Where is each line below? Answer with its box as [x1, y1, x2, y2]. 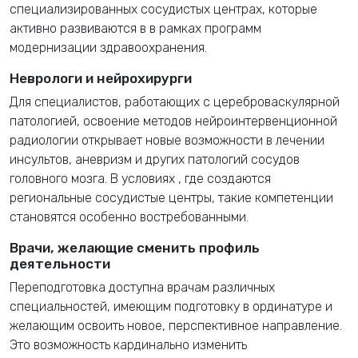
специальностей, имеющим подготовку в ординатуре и [10, 298, 332, 314]
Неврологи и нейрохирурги [10, 70, 192, 86]
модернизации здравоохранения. [10, 39, 207, 55]
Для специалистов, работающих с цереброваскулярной [10, 93, 340, 109]
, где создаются [178, 170, 271, 186]
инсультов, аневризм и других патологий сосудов [10, 151, 300, 167]
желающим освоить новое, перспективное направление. [10, 317, 342, 333]
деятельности [10, 255, 110, 272]
